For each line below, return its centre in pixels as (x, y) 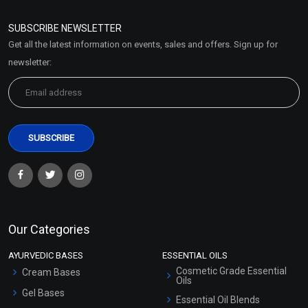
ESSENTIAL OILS (195, 255)
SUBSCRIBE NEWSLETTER (65, 28)
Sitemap (41, 55)
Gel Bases (43, 293)
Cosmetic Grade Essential (231, 271)
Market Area (49, 34)
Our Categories (49, 229)
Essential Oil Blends (218, 299)
